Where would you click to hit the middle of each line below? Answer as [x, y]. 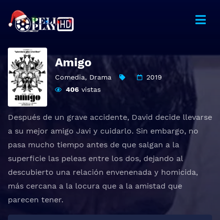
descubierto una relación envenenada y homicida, [103, 172]
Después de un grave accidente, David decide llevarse [110, 117]
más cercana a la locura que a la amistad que [95, 186]
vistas [90, 89]
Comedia [70, 77]
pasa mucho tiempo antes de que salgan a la [94, 145]
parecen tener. [36, 200]
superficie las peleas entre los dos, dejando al [95, 158]
